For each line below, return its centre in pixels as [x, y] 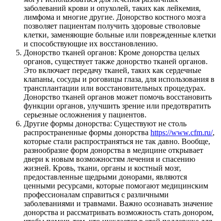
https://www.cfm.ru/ [182, 132]
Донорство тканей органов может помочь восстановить [118, 97]
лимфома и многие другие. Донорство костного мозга [115, 17]
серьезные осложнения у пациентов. [85, 114]
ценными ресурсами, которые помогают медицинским [116, 185]
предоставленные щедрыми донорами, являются [105, 177]
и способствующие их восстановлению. [91, 43]
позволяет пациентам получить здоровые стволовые [112, 26]
